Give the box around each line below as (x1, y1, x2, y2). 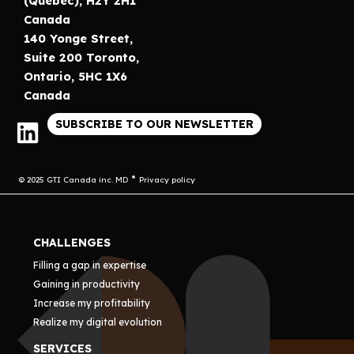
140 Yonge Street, (24, 30, 133, 46)
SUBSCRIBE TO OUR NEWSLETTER (55, 116, 254, 131)
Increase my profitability (33, 297, 151, 310)
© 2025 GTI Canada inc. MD (18, 174, 128, 185)
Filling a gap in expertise (33, 259, 147, 272)
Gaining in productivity (33, 278, 141, 291)
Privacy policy (139, 174, 195, 185)
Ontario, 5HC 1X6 (24, 68, 127, 84)
